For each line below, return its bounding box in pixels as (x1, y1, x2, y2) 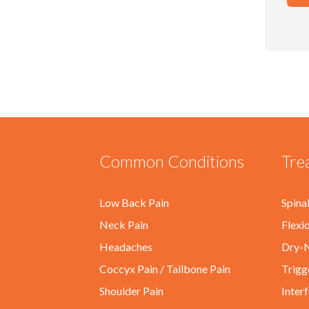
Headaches (99, 240, 152, 253)
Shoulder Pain (99, 284, 163, 297)
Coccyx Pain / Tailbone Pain (99, 262, 230, 275)
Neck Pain (99, 218, 148, 231)
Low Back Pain (99, 196, 169, 209)
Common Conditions (99, 151, 244, 171)
